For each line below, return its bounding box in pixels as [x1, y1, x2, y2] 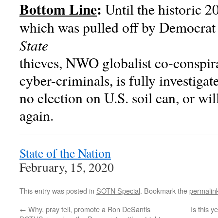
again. [19, 106, 54, 125]
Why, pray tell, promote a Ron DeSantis [26, 204, 150, 215]
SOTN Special [96, 185, 140, 196]
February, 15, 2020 [19, 159, 114, 176]
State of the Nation [19, 145, 111, 162]
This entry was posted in [19, 185, 96, 196]
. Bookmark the [140, 185, 189, 196]
